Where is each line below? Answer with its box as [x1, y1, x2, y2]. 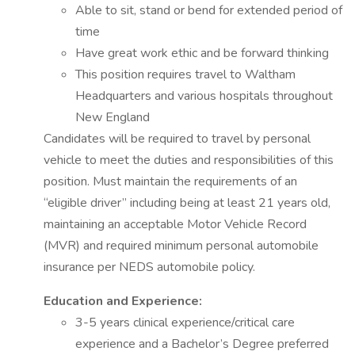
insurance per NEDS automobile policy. [44, 258, 255, 276]
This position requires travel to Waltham [75, 66, 296, 83]
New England [75, 109, 150, 126]
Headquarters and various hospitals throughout [75, 87, 333, 105]
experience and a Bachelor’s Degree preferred [75, 335, 329, 353]
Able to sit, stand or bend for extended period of [75, 2, 342, 19]
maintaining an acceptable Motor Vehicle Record [44, 216, 307, 233]
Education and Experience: [44, 292, 202, 310]
